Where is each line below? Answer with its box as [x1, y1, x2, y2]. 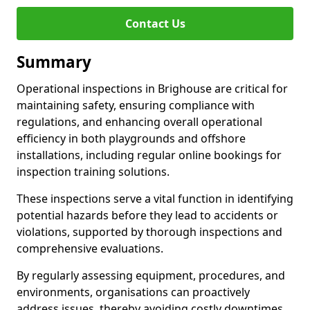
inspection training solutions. [17, 164, 170, 179]
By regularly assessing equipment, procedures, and [17, 268, 285, 283]
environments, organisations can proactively [17, 284, 250, 300]
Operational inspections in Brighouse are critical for [17, 81, 288, 96]
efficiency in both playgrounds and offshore [17, 131, 246, 146]
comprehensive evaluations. [17, 241, 166, 256]
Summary [17, 51, 91, 73]
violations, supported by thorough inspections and [17, 224, 282, 239]
